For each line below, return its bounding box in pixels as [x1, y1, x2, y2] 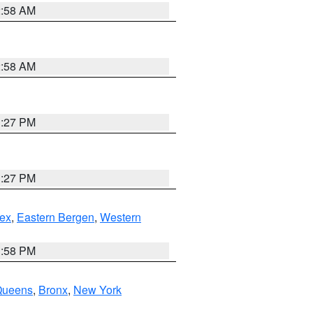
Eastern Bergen [17, 209, 94, 225]
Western [100, 209, 141, 225]
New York [73, 282, 122, 298]
